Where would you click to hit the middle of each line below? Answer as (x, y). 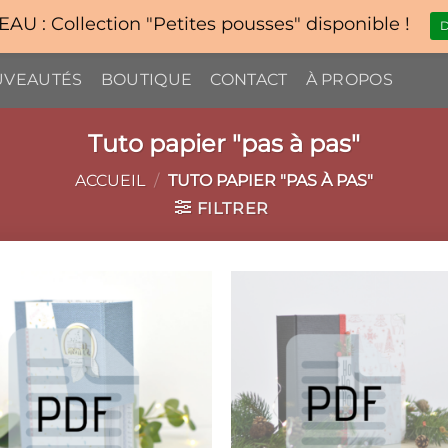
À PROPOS (349, 80)
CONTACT (249, 80)
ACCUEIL (110, 180)
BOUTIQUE (146, 80)
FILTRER (233, 208)
